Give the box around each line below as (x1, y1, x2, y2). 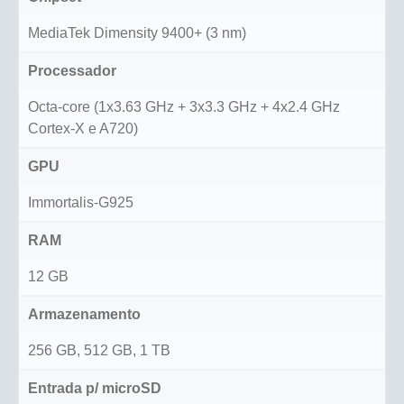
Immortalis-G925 (28, 195, 133, 211)
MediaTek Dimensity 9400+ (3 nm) (28, 25, 246, 41)
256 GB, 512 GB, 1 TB (28, 343, 170, 359)
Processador (28, 63, 116, 79)
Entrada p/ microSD (28, 381, 161, 397)
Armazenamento (28, 307, 141, 323)
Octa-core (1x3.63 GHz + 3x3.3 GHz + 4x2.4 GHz (28, 99, 340, 115)
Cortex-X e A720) (28, 121, 138, 137)
